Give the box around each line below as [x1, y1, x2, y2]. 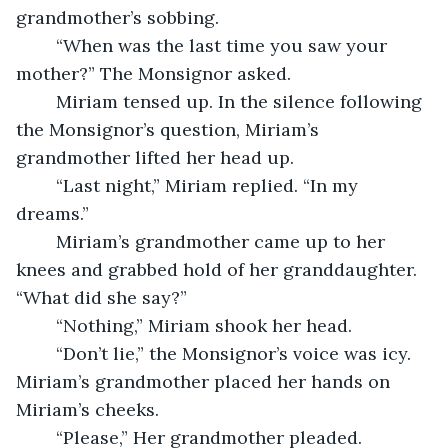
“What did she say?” [16, 285, 192, 309]
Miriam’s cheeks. [16, 397, 164, 421]
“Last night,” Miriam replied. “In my [36, 173, 56, 197]
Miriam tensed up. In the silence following [36, 89, 56, 113]
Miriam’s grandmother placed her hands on [16, 369, 395, 393]
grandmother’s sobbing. [16, 5, 224, 29]
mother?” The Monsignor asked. [16, 61, 296, 85]
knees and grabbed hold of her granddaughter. [16, 257, 422, 281]
